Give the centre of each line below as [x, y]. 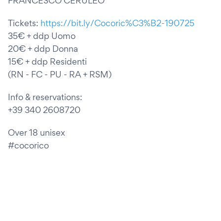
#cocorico [28, 145]
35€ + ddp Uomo [42, 36]
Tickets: [24, 23]
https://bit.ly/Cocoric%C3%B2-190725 [117, 23]
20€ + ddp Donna [43, 49]
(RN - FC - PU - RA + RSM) [60, 74]
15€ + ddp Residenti [47, 61]
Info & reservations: [45, 97]
